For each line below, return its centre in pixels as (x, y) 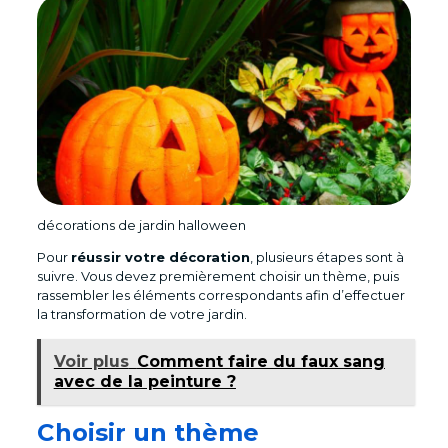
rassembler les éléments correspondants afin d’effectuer (220, 295)
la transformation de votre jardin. (143, 314)
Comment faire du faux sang (260, 362)
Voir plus (91, 362)
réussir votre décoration (160, 257)
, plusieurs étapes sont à (326, 257)
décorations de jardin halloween (141, 225)
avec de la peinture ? (144, 382)
